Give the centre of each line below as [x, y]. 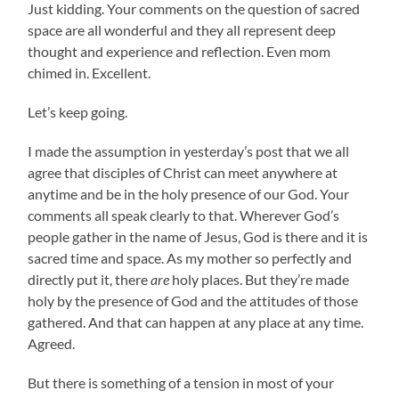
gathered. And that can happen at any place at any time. [196, 322]
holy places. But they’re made [260, 279]
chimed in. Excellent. [90, 72]
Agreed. [52, 343]
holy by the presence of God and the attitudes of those [193, 300]
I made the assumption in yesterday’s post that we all [189, 151]
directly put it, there [90, 279]
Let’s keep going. [78, 111]
